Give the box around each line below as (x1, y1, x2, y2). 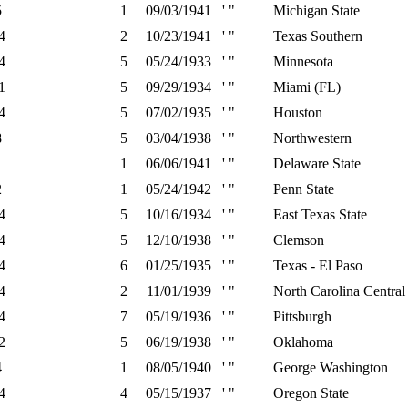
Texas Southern (273, 28, 362, 44)
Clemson (273, 232, 324, 248)
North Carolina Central (273, 283, 405, 299)
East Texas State (273, 207, 367, 222)
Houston (273, 105, 322, 120)
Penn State (273, 181, 334, 197)
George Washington (273, 360, 388, 375)
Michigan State (273, 3, 360, 18)
